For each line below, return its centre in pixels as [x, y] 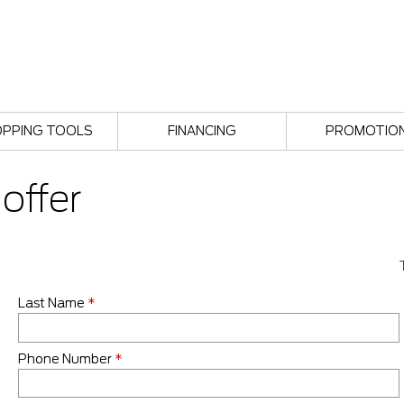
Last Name [52, 303]
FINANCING [202, 131]
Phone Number [66, 358]
